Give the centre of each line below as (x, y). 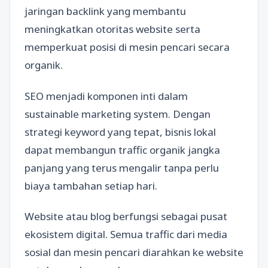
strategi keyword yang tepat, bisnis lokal (120, 132)
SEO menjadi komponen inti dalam (106, 96)
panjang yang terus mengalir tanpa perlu (122, 167)
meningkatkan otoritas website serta (112, 29)
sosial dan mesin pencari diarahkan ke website (134, 252)
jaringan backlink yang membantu (105, 11)
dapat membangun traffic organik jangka (122, 150)
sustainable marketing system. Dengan (118, 114)
